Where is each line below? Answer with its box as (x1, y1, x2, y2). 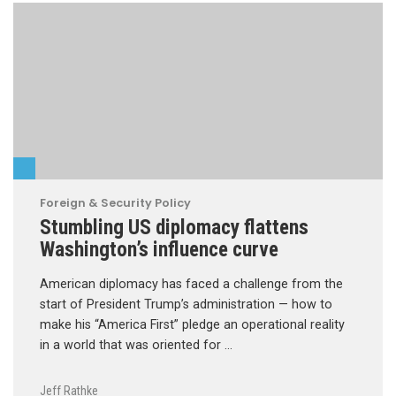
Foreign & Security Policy (40, 195, 191, 211)
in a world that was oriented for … (40, 338, 232, 354)
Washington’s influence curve (40, 237, 278, 263)
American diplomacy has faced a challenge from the (40, 277, 343, 293)
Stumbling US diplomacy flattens (40, 215, 308, 240)
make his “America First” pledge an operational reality (40, 317, 345, 333)
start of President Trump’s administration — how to (40, 297, 332, 313)
